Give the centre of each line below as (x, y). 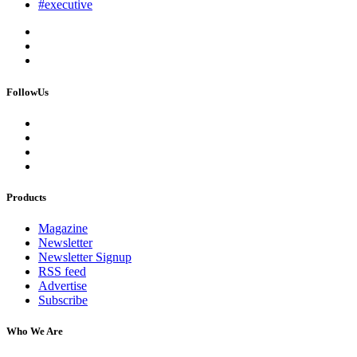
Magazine (63, 229)
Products (26, 197)
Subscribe (63, 300)
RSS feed (62, 272)
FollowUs (27, 92)
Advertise (63, 286)
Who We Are (35, 331)
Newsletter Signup (85, 257)
